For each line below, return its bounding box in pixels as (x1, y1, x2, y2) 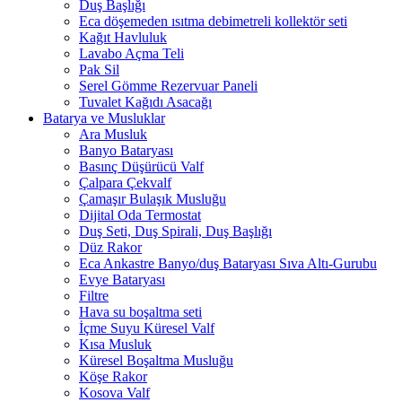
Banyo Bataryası (79, 142, 173, 158)
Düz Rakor (79, 239, 142, 255)
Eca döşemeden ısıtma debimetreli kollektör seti (79, 13, 347, 29)
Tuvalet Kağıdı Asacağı (79, 93, 212, 109)
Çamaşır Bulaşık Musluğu (79, 190, 226, 206)
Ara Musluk (79, 126, 147, 142)
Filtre (79, 287, 109, 303)
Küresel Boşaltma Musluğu (79, 352, 233, 368)
